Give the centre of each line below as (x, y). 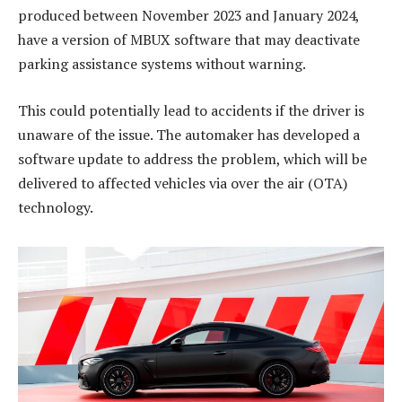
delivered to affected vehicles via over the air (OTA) (183, 183)
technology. (56, 207)
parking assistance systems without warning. (162, 64)
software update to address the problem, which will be (192, 158)
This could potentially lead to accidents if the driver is (191, 110)
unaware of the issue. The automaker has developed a (189, 134)
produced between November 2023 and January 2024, (188, 16)
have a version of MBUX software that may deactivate (189, 40)
